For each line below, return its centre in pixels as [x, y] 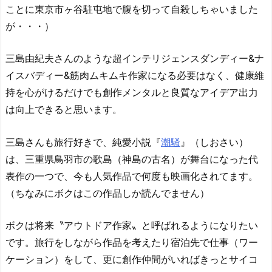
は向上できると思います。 [64, 110]
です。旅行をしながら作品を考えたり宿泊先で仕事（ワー [132, 243]
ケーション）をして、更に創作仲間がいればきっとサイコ [132, 260]
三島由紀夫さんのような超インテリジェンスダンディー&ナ [135, 59]
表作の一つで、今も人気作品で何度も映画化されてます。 [132, 176]
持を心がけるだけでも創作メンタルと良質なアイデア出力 [132, 93]
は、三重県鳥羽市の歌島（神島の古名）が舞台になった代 [132, 159]
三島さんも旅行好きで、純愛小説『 [83, 142]
